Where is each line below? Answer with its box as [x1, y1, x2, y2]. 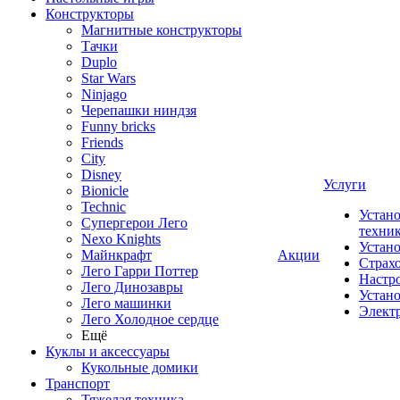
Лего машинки [81, 296, 171, 311]
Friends [81, 135, 123, 150]
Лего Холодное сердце [81, 312, 219, 327]
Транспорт [46, 376, 110, 391]
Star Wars [81, 71, 136, 86]
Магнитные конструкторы [81, 22, 242, 37]
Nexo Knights [81, 231, 161, 246]
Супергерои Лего [81, 215, 187, 230]
